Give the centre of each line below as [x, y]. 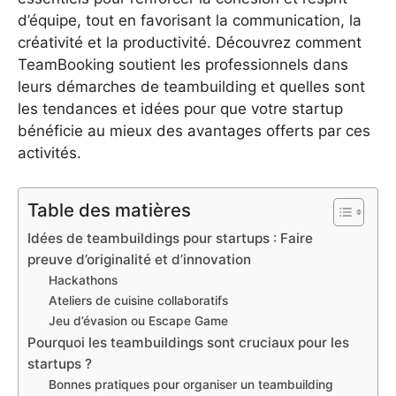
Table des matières [109, 209]
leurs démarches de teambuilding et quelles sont [191, 87]
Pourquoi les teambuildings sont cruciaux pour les [188, 342]
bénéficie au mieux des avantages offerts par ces [194, 131]
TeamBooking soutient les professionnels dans [183, 65]
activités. [49, 153]
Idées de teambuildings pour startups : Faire [170, 238]
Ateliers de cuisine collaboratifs [139, 300]
